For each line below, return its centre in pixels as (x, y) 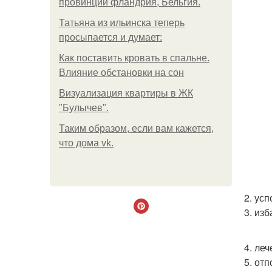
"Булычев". (84, 108)
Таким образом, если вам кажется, (136, 128)
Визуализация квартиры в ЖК (126, 93)
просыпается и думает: (110, 37)
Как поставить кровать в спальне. (134, 58)
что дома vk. (86, 143)
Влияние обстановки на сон (121, 73)
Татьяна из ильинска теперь (122, 23)
